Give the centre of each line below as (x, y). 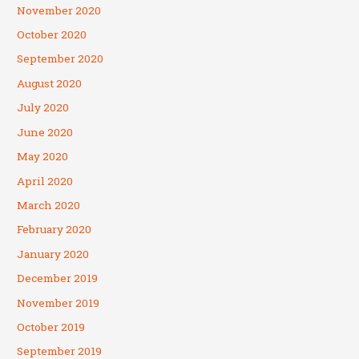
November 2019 (58, 303)
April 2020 (45, 181)
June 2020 (45, 132)
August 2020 (50, 83)
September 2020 (61, 59)
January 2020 (53, 254)
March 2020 (49, 205)
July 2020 (43, 108)
